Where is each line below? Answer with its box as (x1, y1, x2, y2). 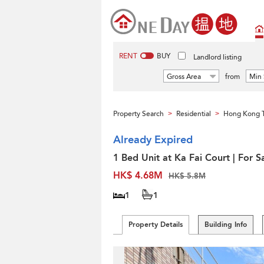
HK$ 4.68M (113, 169, 163, 182)
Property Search (113, 109, 164, 118)
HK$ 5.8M (169, 171, 206, 181)
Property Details (128, 220, 183, 229)
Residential (176, 109, 211, 118)
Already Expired (113, 133, 193, 147)
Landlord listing (193, 52, 242, 62)
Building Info (204, 220, 247, 229)
